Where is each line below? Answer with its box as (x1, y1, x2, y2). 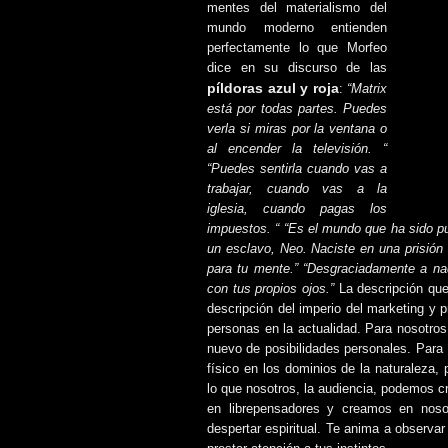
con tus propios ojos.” (207, 282, 339, 296)
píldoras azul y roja (207, 80, 339, 96)
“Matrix (347, 82, 387, 96)
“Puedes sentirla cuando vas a (207, 162, 387, 176)
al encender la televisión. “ (207, 142, 387, 156)
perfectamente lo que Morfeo (207, 41, 387, 55)
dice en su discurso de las (207, 61, 387, 75)
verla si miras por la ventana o (207, 122, 387, 136)
